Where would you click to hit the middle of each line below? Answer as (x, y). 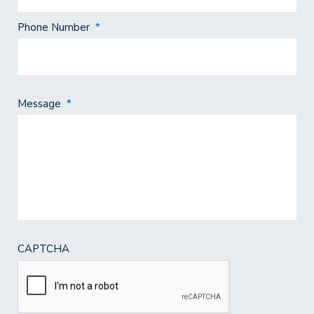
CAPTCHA (43, 249)
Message (39, 104)
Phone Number (54, 27)
